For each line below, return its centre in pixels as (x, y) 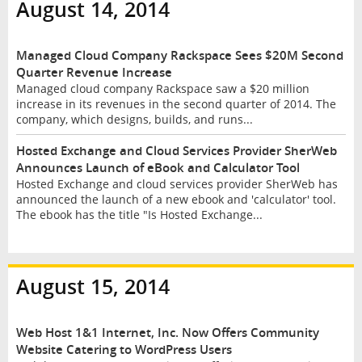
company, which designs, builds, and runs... (134, 120)
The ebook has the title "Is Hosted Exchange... (139, 214)
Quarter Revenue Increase (94, 73)
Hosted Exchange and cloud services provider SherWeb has (177, 183)
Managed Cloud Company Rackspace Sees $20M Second (179, 56)
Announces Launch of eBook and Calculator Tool (158, 167)
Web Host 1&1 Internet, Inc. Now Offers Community (167, 332)
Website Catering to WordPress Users (124, 349)
